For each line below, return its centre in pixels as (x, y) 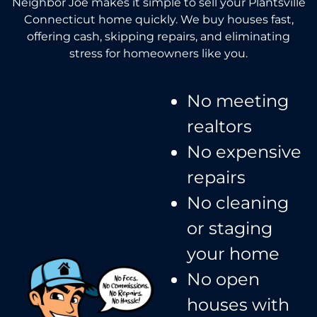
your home (233, 253)
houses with (238, 304)
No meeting (238, 100)
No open (223, 279)
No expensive (244, 151)
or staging (230, 228)
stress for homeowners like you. (158, 53)
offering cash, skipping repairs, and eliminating (158, 36)
